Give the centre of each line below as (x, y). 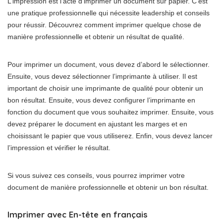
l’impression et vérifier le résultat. (59, 148)
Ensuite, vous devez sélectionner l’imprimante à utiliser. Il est (102, 77)
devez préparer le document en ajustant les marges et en (97, 124)
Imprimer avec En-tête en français (78, 215)
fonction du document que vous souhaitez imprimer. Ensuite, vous (111, 112)
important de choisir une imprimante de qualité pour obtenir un (105, 88)
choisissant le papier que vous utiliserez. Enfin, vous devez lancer (110, 136)
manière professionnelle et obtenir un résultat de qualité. (96, 37)
